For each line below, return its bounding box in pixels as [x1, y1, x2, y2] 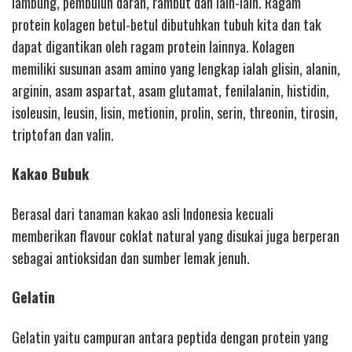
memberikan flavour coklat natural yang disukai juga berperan [12, 225, 339, 246]
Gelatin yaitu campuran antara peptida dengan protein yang [12, 326, 328, 347]
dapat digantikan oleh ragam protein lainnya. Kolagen [12, 35, 295, 57]
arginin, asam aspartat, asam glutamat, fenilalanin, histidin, [12, 79, 329, 101]
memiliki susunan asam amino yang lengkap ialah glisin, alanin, [12, 57, 340, 79]
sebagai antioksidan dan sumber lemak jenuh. [12, 247, 250, 268]
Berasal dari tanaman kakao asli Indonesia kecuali [12, 203, 273, 224]
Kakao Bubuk [12, 163, 89, 185]
